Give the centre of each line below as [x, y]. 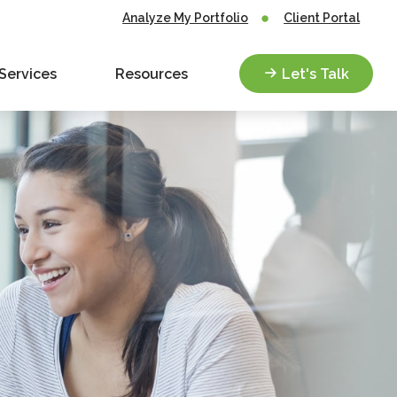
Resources [152, 74]
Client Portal [322, 18]
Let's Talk [316, 74]
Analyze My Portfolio [186, 18]
